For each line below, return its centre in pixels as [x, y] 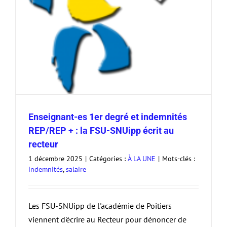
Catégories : [108, 159]
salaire [76, 169]
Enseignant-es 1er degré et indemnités [108, 117]
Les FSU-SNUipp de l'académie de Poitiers [100, 206]
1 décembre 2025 [55, 159]
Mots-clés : [179, 159]
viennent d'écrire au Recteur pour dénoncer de [107, 220]
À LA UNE [142, 159]
